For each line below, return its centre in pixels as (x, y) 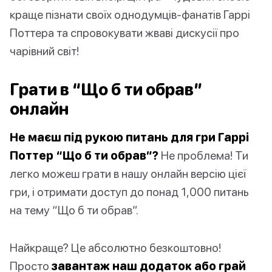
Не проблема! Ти (203, 155)
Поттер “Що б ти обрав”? (84, 155)
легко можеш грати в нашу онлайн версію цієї (128, 174)
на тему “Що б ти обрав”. (74, 210)
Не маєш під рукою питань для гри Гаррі (129, 137)
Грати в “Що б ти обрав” (106, 90)
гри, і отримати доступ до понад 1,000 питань (129, 192)
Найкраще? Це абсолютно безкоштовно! (115, 248)
